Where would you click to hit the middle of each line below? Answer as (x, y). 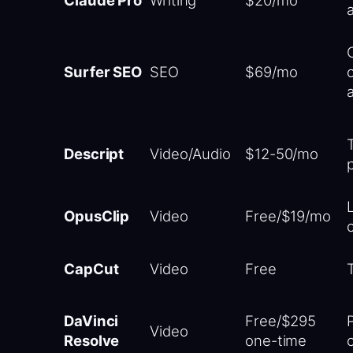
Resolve (92, 340)
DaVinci (91, 320)
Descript (94, 153)
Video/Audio (190, 153)
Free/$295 (281, 320)
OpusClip (97, 216)
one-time (276, 340)
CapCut (91, 268)
